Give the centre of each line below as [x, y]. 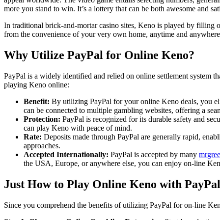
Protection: [42, 119]
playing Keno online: [37, 84]
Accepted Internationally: [66, 154]
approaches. [42, 145]
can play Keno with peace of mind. [78, 128]
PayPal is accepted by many [154, 154]
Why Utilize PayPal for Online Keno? [99, 55]
